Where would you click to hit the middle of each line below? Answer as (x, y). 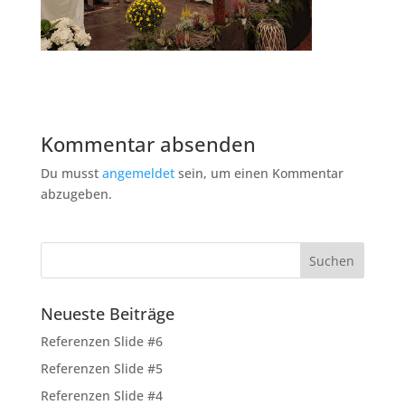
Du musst (71, 173)
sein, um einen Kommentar (259, 173)
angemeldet (138, 173)
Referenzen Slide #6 (101, 341)
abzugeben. (76, 194)
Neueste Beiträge (107, 314)
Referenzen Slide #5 (101, 368)
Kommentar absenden (148, 144)
